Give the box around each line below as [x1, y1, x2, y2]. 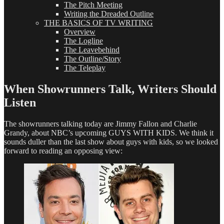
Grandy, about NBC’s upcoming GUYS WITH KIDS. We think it [4, 128, 213, 137]
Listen [4, 95, 36, 109]
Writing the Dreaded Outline [64, 9, 153, 18]
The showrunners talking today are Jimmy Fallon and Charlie [4, 119, 197, 128]
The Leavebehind [64, 45, 119, 54]
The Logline [64, 36, 103, 45]
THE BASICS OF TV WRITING [44, 18, 153, 27]
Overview [64, 27, 95, 36]
